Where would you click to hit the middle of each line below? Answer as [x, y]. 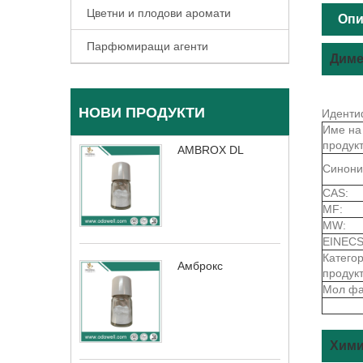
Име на [342, 129]
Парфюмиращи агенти [147, 46]
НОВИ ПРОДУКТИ [142, 113]
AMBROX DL [211, 150]
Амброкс [200, 266]
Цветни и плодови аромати [159, 13]
